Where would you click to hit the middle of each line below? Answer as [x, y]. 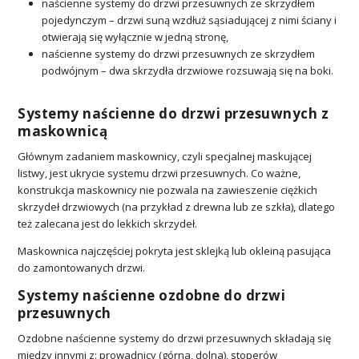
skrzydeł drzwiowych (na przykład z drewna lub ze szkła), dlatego [177, 207]
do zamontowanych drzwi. [83, 268]
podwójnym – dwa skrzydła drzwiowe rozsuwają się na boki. [188, 70]
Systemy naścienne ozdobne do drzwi [152, 296]
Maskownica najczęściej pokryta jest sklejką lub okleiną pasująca [175, 251]
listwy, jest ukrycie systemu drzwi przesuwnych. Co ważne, [159, 173]
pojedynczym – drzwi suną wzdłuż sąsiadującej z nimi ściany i [190, 20]
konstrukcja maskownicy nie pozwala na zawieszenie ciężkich [168, 190]
